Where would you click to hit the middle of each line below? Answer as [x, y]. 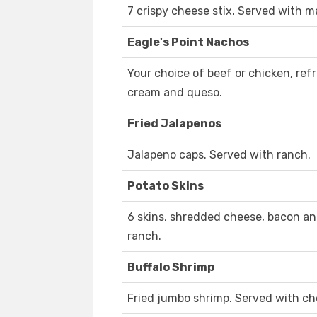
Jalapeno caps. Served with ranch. [219, 155]
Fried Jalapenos [174, 124]
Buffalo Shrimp [171, 267]
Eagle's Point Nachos [188, 42]
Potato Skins [166, 186]
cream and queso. [175, 93]
